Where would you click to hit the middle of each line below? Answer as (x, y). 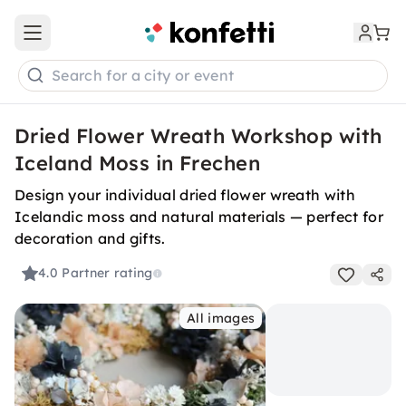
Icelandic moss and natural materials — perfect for (199, 217)
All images (221, 318)
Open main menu (85, 40)
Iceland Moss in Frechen (138, 163)
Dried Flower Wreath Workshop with (198, 136)
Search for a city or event (143, 76)
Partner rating (107, 273)
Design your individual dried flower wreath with (185, 195)
